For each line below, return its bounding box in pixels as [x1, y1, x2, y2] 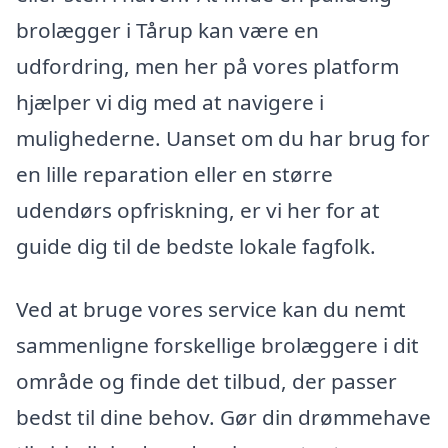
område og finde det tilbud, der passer [16, 367, 397, 396]
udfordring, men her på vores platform [16, 51, 399, 80]
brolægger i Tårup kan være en [16, 15, 319, 44]
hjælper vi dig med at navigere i [16, 87, 324, 116]
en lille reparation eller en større [16, 159, 333, 188]
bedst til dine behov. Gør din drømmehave [16, 403, 431, 432]
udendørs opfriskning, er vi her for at [16, 195, 380, 224]
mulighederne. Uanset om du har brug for [16, 123, 430, 152]
